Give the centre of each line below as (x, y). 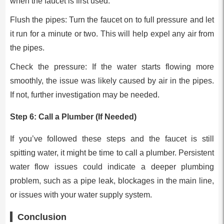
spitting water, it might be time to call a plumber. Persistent (112, 152)
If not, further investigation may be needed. (84, 94)
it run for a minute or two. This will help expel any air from (112, 33)
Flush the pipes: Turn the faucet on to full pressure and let (112, 19)
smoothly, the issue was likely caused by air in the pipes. (112, 80)
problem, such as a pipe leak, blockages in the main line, (112, 180)
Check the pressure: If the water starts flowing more (112, 66)
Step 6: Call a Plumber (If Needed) (73, 116)
